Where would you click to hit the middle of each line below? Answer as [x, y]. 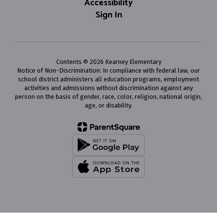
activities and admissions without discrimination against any [108, 88]
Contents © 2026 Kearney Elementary [108, 62]
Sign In [108, 15]
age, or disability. [108, 105]
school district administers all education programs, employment [108, 79]
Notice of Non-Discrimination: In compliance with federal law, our [108, 70]
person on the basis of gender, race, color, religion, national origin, [108, 96]
